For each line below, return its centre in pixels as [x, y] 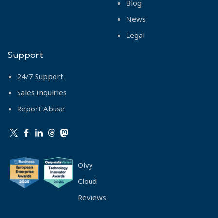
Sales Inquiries [42, 93]
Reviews [92, 197]
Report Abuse [41, 109]
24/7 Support [40, 77]
